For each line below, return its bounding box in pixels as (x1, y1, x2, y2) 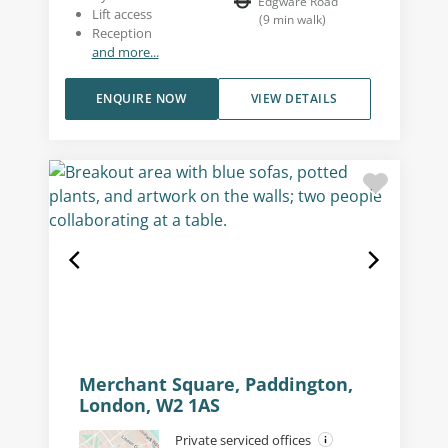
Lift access (91, 4, 152, 23)
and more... (91, 42, 159, 61)
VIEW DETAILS (250, 89, 338, 107)
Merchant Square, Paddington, (78, 371, 353, 396)
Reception (91, 23, 152, 42)
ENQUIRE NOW (95, 89, 187, 107)
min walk (270, 10, 322, 28)
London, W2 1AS (78, 392, 220, 417)
